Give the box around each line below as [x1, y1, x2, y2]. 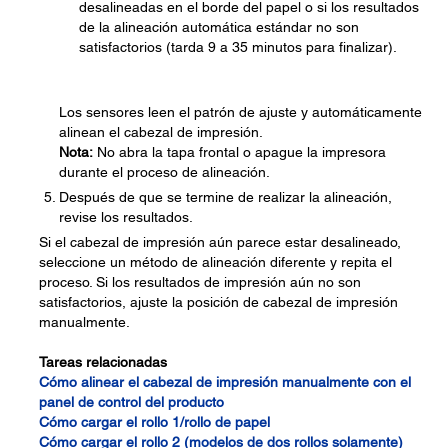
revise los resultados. [59, 209, 193, 226]
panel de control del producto [39, 394, 224, 411]
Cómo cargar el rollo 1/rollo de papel [39, 414, 270, 431]
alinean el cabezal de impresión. [59, 124, 263, 141]
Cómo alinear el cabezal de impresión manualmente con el [39, 374, 411, 391]
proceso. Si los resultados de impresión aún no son [39, 274, 361, 291]
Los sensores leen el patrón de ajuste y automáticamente [59, 104, 422, 121]
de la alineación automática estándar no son [79, 19, 359, 36]
